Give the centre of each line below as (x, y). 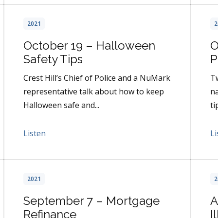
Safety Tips (53, 59)
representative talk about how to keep (94, 92)
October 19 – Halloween (89, 46)
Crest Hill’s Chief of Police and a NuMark (97, 78)
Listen (35, 134)
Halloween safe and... (61, 105)
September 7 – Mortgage (91, 201)
